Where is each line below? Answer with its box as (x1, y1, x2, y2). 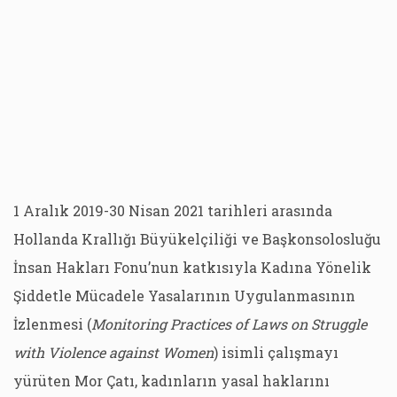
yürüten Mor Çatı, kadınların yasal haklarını (13, 371, 330, 390)
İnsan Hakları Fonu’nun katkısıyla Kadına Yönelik (13, 258, 371, 276)
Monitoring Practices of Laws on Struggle (91, 315, 367, 333)
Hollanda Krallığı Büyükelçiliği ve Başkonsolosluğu (13, 230, 381, 248)
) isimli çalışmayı (214, 343, 339, 362)
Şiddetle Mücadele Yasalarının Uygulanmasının (13, 286, 355, 305)
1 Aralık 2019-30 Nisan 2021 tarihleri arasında (13, 201, 332, 220)
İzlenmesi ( (13, 315, 91, 333)
